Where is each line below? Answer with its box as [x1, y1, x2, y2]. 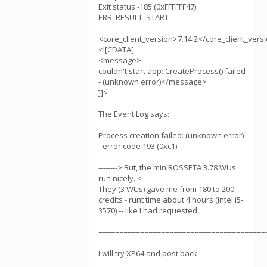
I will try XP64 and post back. [98, 248, 199, 259]
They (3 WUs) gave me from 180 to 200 [98, 184, 234, 194]
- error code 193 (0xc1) [98, 141, 177, 151]
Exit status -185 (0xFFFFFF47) [98, 1, 196, 12]
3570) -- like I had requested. [98, 205, 199, 216]
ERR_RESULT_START [98, 12, 169, 23]
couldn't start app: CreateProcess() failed [98, 66, 246, 76]
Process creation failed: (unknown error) [98, 130, 244, 141]
